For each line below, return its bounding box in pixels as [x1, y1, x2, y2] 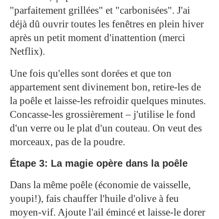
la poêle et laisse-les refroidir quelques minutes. [10, 94, 206, 107]
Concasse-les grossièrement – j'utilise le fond [10, 108, 196, 120]
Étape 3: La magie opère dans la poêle [10, 157, 188, 169]
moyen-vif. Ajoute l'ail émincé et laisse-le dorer [10, 206, 205, 218]
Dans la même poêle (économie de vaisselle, [10, 178, 191, 191]
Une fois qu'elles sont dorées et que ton [10, 67, 172, 79]
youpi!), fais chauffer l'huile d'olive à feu [10, 192, 179, 204]
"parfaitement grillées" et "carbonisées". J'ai [10, 4, 190, 16]
